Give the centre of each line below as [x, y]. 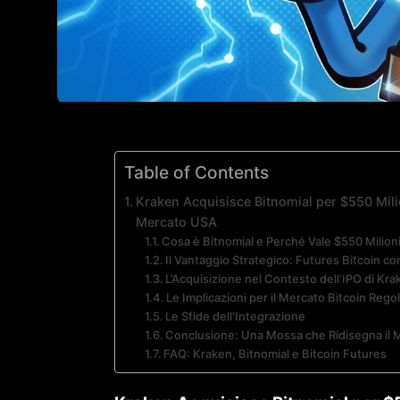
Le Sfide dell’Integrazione [236, 317]
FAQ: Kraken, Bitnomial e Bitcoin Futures [275, 354]
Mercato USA [176, 222]
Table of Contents [196, 173]
